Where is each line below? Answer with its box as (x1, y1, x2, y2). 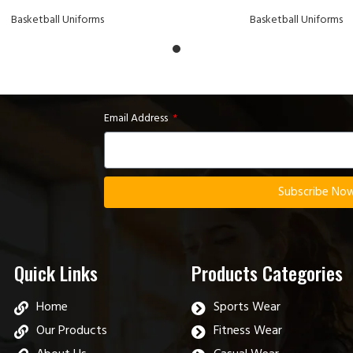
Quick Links (14, 258, 98, 288)
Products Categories (191, 258, 344, 288)
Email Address (104, 110, 170, 128)
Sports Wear (213, 297, 281, 318)
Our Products (35, 321, 107, 342)
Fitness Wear (213, 321, 282, 342)
